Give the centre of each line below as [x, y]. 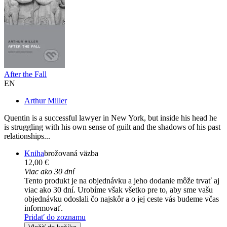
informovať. [44, 208]
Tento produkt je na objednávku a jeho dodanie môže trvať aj [122, 181]
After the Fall [25, 74]
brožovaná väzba [71, 154]
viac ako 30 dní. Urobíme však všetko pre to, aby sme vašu [119, 190]
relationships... [27, 136]
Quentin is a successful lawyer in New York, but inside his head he [110, 118]
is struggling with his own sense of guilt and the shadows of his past [112, 127]
